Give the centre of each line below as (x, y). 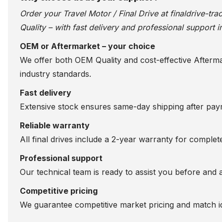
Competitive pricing (59, 191)
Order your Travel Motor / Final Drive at (95, 13)
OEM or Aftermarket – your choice (87, 46)
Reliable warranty (55, 125)
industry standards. (55, 74)
